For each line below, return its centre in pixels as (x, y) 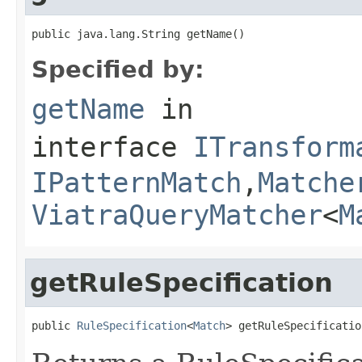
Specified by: (118, 69)
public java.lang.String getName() (138, 34)
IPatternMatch (137, 182)
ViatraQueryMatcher (177, 215)
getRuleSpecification (181, 282)
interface (112, 147)
